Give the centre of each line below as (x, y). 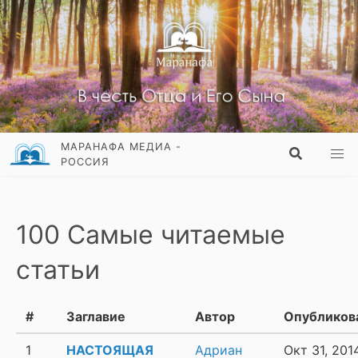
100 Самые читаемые (151, 235)
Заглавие (96, 317)
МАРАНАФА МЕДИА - (121, 147)
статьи (58, 270)
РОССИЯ (86, 162)
